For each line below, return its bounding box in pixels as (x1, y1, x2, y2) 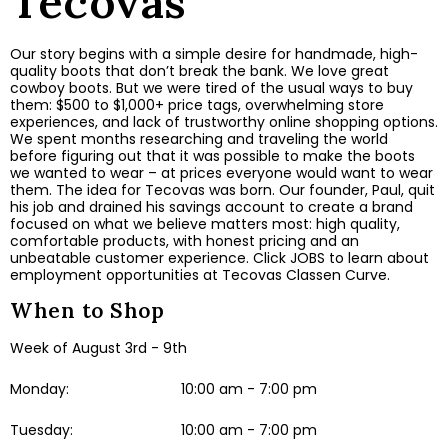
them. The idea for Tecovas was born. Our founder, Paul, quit (10, 179, 435, 200)
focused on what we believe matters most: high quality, (10, 213, 400, 234)
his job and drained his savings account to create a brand (10, 196, 413, 217)
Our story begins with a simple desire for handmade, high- (10, 43, 418, 64)
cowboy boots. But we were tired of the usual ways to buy (10, 77, 413, 98)
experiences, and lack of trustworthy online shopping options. (10, 111, 438, 132)
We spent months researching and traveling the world (10, 128, 388, 149)
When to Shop (10, 296, 164, 324)
